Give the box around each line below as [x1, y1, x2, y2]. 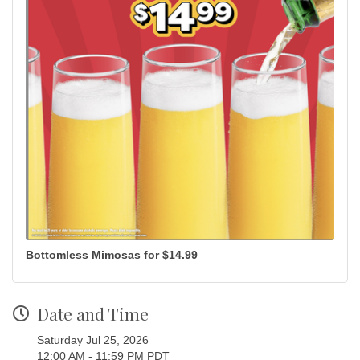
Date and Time [37, 302, 149, 325]
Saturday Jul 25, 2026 [37, 333, 149, 347]
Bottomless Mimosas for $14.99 [26, 248, 198, 262]
